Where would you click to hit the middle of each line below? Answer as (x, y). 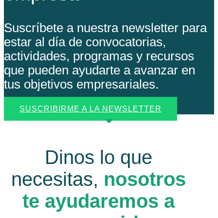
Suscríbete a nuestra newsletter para (105, 27)
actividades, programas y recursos (99, 56)
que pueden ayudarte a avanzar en (100, 70)
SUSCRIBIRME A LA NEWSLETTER (91, 109)
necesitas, (57, 179)
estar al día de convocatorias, (85, 42)
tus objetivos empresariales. (81, 84)
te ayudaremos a (98, 201)
